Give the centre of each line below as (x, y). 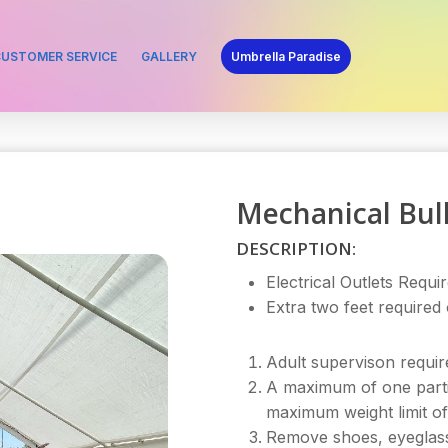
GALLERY (169, 56)
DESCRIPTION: (295, 249)
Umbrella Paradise (286, 56)
